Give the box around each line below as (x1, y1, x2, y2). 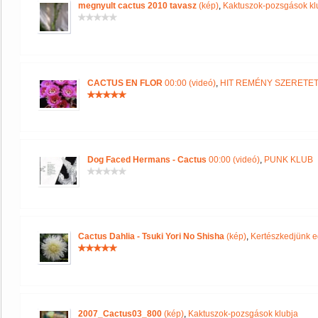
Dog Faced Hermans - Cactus (87, 155, 207, 165)
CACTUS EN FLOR (87, 78, 163, 88)
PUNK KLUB (264, 155, 313, 165)
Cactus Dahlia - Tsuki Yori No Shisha (78, 231, 224, 241)
